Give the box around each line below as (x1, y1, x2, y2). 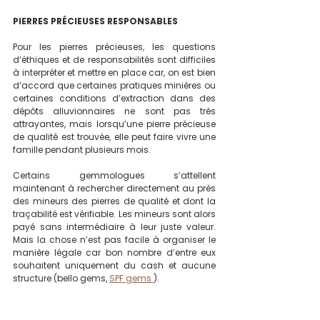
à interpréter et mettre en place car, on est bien (13, 66, 216, 79)
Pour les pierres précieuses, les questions (13, 40, 216, 53)
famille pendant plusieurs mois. (13, 143, 151, 156)
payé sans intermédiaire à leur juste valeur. (13, 220, 216, 233)
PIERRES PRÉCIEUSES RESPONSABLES (13, 14, 178, 27)
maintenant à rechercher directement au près (13, 181, 216, 194)
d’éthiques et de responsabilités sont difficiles (13, 53, 216, 66)
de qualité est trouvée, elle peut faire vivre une (13, 130, 216, 143)
